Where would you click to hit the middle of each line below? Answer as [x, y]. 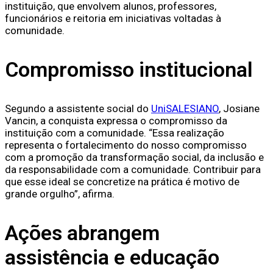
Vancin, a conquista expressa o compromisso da [116, 121]
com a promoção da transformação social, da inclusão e [134, 158]
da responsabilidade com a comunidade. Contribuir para [133, 170]
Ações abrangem [82, 233]
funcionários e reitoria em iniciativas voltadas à [113, 19]
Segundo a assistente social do [78, 109]
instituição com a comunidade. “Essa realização [115, 133]
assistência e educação [112, 257]
